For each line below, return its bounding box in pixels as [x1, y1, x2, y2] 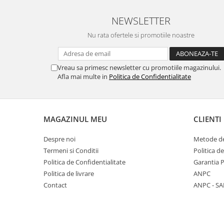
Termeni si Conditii [43, 145, 98, 155]
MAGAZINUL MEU [43, 113, 107, 124]
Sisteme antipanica [7, 14, 72, 23]
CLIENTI [193, 113, 221, 124]
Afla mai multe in [57, 71, 109, 81]
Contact [43, 180, 67, 189]
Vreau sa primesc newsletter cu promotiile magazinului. [57, 62, 221, 72]
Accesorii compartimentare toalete [7, 29, 123, 39]
